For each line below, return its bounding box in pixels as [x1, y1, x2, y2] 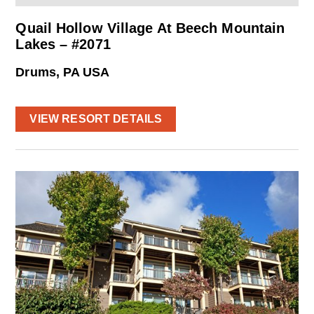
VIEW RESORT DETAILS [29, 112, 163, 125]
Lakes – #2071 [15, 36, 111, 52]
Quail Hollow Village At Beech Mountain [15, 20, 285, 36]
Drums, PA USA [15, 64, 110, 79]
